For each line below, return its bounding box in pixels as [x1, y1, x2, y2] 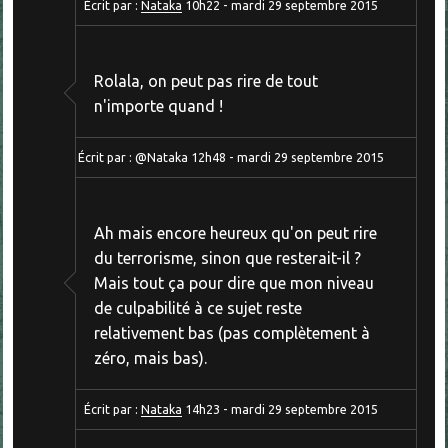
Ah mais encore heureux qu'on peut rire [93, 223, 377, 242]
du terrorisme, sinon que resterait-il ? [93, 248, 361, 267]
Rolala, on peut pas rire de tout [93, 72, 318, 91]
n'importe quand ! [93, 97, 223, 116]
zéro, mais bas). [93, 348, 207, 367]
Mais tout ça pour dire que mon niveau [93, 273, 374, 292]
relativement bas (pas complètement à [93, 323, 370, 342]
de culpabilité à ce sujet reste [93, 298, 302, 317]
